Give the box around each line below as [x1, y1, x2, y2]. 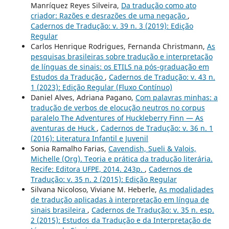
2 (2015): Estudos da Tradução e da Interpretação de [30, 215, 211, 225]
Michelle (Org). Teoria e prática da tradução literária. [30, 154, 213, 164]
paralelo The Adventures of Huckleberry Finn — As [30, 113, 203, 123]
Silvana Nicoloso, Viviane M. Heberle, [30, 185, 159, 195]
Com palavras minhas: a [135, 93, 218, 103]
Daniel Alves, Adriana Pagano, [30, 93, 135, 103]
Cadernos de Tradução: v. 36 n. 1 [100, 123, 213, 133]
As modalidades [158, 185, 214, 195]
